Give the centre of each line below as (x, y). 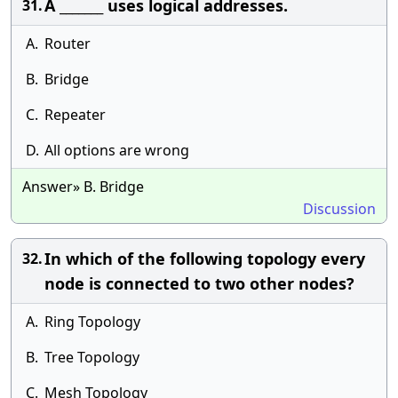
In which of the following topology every (205, 259)
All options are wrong (117, 150)
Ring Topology (92, 322)
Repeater (75, 115)
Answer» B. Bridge (83, 187)
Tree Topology (92, 357)
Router (68, 44)
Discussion (339, 209)
